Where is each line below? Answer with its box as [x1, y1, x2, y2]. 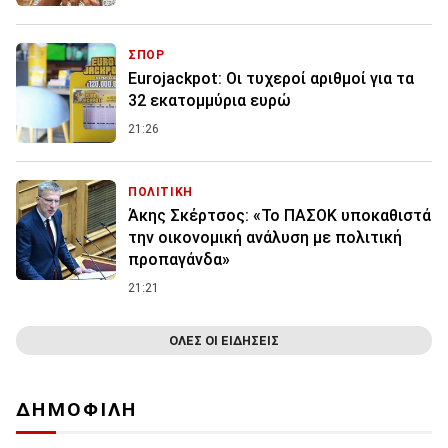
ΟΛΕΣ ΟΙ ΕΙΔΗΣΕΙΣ [169, 333, 279, 349]
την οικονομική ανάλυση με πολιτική [128, 227, 402, 247]
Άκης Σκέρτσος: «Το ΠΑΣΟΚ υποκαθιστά [128, 205, 431, 225]
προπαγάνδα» [128, 249, 230, 269]
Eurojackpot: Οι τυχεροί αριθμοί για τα [128, 68, 414, 88]
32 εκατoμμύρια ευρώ [128, 90, 291, 110]
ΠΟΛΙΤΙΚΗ [128, 184, 193, 199]
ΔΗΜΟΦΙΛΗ [16, 398, 138, 422]
